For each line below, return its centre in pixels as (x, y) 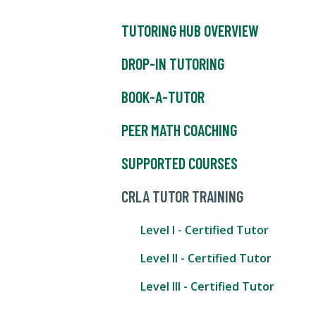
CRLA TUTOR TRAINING (182, 196)
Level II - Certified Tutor (206, 259)
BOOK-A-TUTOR (163, 97)
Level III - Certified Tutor (208, 287)
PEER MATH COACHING (179, 130)
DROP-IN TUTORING (173, 64)
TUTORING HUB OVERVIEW (190, 31)
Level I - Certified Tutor (205, 230)
